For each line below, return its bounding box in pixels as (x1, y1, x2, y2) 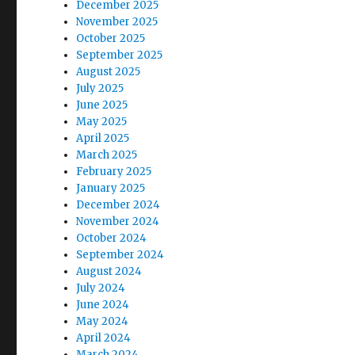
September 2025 (76, 48, 163, 62)
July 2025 (76, 82, 124, 95)
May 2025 (76, 115, 128, 128)
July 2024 (76, 281, 126, 295)
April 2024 (76, 331, 132, 345)
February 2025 (76, 165, 152, 178)
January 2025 (76, 181, 146, 195)
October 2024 (76, 231, 147, 245)
